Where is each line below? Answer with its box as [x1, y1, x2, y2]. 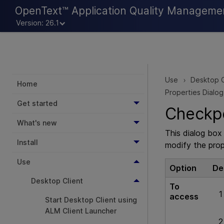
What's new [17, 118, 57, 127]
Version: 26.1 [16, 18, 59, 27]
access [169, 191, 198, 202]
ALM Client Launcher [45, 206, 116, 215]
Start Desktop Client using [45, 195, 137, 204]
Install [17, 138, 38, 146]
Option [169, 163, 196, 173]
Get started [17, 99, 57, 107]
